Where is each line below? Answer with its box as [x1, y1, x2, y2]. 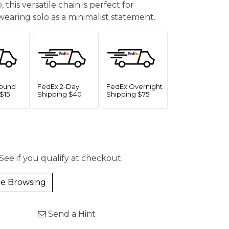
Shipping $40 [37, 90, 82, 98]
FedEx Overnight [106, 82, 163, 90]
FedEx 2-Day [37, 82, 79, 90]
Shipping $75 [106, 90, 149, 98]
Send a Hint [46, 209, 96, 219]
